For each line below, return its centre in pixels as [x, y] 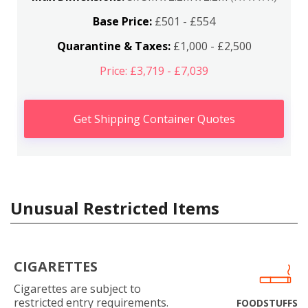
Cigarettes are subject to [77, 289]
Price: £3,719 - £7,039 [154, 71]
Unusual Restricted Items [115, 208]
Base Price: [122, 21]
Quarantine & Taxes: [113, 46]
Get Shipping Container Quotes [154, 119]
